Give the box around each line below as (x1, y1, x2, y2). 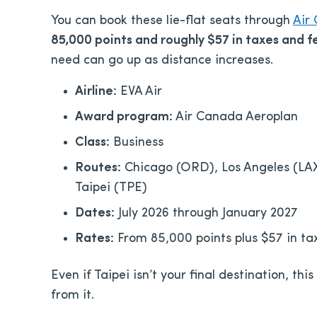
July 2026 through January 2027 (115, 206, 298, 220)
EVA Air (117, 84, 162, 98)
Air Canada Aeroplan (173, 110, 298, 124)
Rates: (75, 231, 114, 246)
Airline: (75, 84, 117, 98)
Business (110, 135, 163, 149)
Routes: (75, 161, 121, 175)
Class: (75, 135, 110, 149)
